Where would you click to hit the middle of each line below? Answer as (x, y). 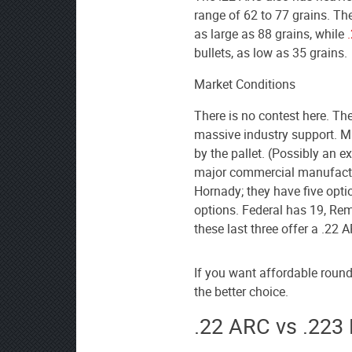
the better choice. (241, 292)
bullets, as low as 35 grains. (271, 53)
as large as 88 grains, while (271, 34)
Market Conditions (245, 84)
